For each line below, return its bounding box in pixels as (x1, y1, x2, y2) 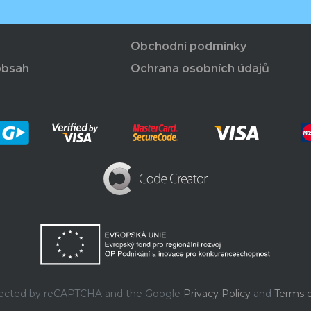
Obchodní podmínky (131, 39, 247, 53)
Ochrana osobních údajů (131, 61, 270, 75)
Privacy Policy (183, 287, 251, 301)
